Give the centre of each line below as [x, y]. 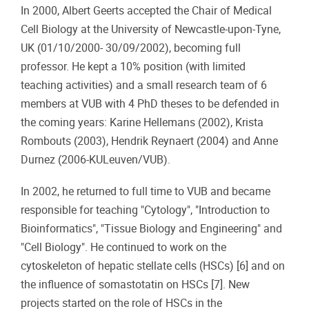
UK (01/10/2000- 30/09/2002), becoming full [131, 48]
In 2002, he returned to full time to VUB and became [146, 192]
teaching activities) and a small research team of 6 [144, 86]
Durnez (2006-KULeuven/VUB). [96, 160]
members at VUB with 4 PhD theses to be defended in [150, 104]
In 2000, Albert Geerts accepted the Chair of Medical [146, 11]
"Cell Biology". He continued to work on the [123, 248]
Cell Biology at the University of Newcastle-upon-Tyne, [151, 30]
